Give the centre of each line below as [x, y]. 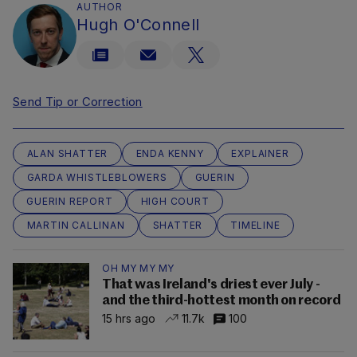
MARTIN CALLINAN [76, 226]
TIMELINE [255, 226]
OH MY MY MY [138, 269]
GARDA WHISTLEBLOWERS [97, 178]
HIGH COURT [175, 202]
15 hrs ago [129, 318]
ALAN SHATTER [67, 154]
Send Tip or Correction [78, 102]
